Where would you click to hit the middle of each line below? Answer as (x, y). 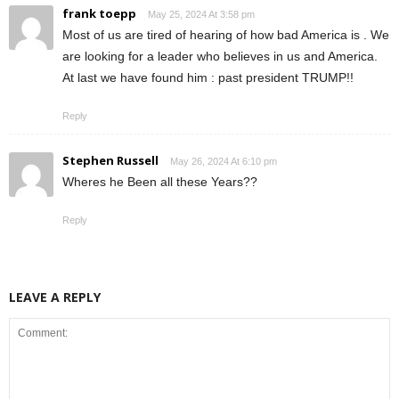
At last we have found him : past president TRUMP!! (208, 77)
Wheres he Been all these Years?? (160, 181)
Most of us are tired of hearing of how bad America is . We (226, 34)
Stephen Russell (110, 160)
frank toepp (99, 13)
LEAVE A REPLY (55, 297)
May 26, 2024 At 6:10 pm (224, 161)
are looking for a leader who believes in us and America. (220, 56)
